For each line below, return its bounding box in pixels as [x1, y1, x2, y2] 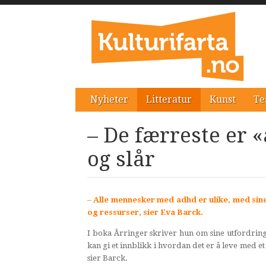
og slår [87, 147, 155, 171]
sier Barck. [87, 253, 128, 262]
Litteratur [146, 94, 192, 105]
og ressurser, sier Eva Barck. [87, 208, 203, 217]
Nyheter [90, 94, 128, 105]
